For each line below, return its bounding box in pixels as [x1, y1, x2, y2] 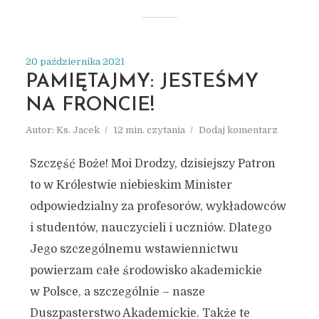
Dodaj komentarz [198, 125, 278, 135]
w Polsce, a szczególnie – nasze [29, 286, 205, 298]
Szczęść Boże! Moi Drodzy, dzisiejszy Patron [29, 157, 276, 170]
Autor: [25, 125, 56, 135]
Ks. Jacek [56, 125, 100, 135]
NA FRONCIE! [25, 96, 155, 115]
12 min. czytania [113, 125, 185, 135]
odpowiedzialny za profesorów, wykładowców [29, 200, 286, 213]
